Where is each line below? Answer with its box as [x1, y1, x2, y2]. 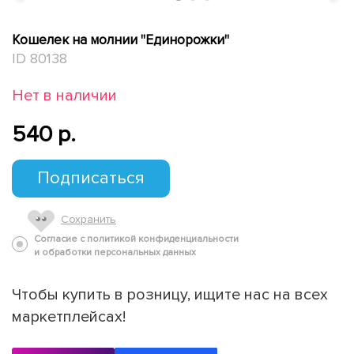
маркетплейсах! [12, 307, 126, 326]
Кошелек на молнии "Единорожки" [12, 31, 229, 48]
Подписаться [37, 167, 145, 189]
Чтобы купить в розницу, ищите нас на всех [12, 284, 328, 304]
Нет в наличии [12, 85, 117, 105]
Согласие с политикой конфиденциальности [34, 232, 239, 245]
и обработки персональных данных [34, 246, 196, 258]
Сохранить [61, 212, 116, 226]
